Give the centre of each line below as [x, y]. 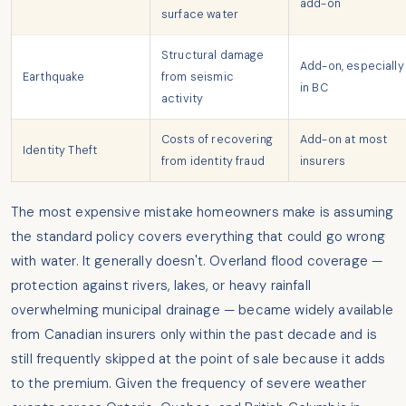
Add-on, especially [352, 67]
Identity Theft [60, 151]
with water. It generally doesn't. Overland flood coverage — [197, 261]
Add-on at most [344, 140]
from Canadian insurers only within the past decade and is [194, 335]
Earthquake [54, 77]
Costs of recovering [217, 140]
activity [183, 99]
